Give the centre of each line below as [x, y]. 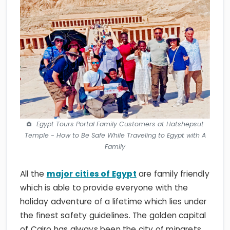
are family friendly [173, 156]
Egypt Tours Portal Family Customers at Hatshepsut [120, 106]
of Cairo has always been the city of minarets [111, 212]
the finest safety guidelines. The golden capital [113, 198]
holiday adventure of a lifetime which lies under [113, 184]
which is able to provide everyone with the [104, 170]
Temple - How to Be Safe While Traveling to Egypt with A [115, 118]
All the [33, 156]
